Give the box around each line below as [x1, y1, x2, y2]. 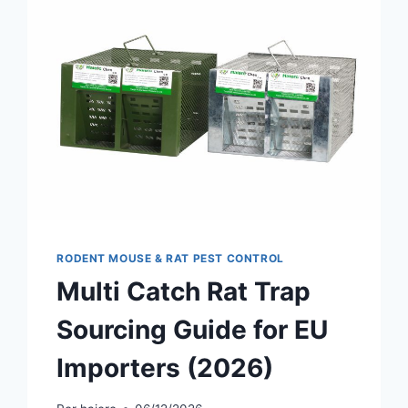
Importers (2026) [56, 352, 274, 384]
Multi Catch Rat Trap [56, 276, 311, 308]
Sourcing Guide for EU [56, 314, 329, 346]
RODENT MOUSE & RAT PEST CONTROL [56, 251, 284, 266]
